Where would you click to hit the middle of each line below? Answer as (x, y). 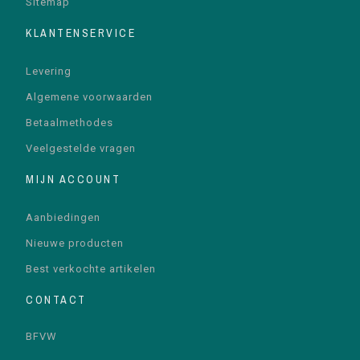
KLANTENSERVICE (81, 33)
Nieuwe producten (75, 243)
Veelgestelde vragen (81, 149)
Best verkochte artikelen (91, 269)
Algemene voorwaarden (90, 97)
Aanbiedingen (63, 218)
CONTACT (56, 300)
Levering (49, 72)
